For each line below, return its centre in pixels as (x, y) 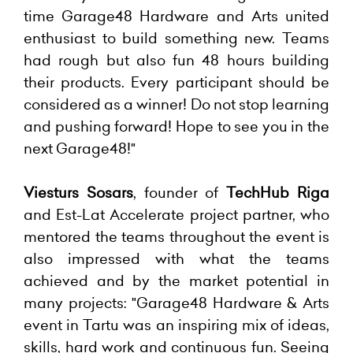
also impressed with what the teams (176, 259)
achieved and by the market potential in (176, 281)
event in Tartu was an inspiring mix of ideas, (176, 325)
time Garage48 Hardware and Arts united (176, 16)
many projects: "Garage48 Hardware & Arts (176, 303)
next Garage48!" (80, 149)
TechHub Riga (278, 193)
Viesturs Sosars (78, 193)
